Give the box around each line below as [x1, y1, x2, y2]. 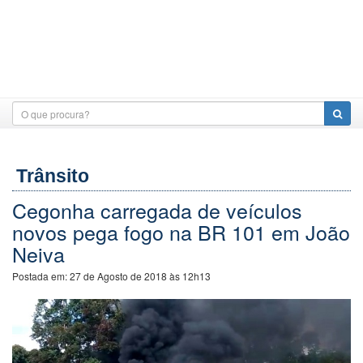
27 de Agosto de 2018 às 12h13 [70, 269, 211, 283]
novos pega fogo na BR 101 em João [12, 217, 350, 246]
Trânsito [16, 165, 89, 186]
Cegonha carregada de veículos [12, 195, 302, 224]
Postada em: [12, 269, 70, 283]
